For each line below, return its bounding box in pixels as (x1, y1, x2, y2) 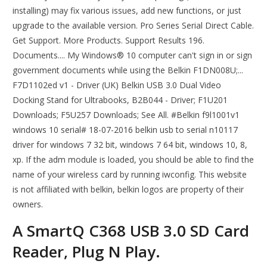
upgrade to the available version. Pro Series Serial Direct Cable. (13, 20, 254, 32)
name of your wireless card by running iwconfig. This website (13, 169, 247, 181)
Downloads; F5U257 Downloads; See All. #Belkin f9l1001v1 (13, 109, 240, 121)
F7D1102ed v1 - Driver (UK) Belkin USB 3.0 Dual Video (13, 79, 222, 91)
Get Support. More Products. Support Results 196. (13, 35, 205, 46)
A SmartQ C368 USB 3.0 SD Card (13, 220, 250, 242)
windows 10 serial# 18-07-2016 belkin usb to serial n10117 (13, 124, 238, 136)
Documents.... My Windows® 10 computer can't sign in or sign (13, 49, 253, 61)
